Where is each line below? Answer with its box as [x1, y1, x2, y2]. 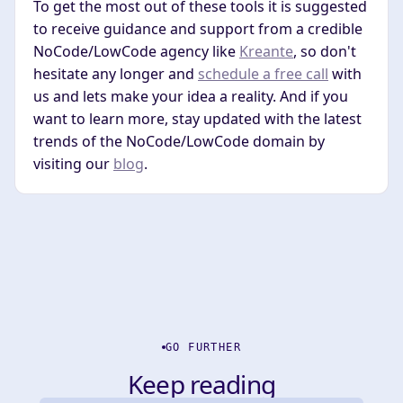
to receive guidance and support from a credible [33, 18, 363, 39]
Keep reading [128, 366, 275, 401]
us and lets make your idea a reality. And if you [33, 85, 348, 106]
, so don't [293, 40, 356, 61]
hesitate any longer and [33, 63, 198, 84]
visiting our [33, 153, 113, 174]
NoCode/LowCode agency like [33, 40, 239, 61]
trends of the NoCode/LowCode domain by [33, 130, 325, 151]
